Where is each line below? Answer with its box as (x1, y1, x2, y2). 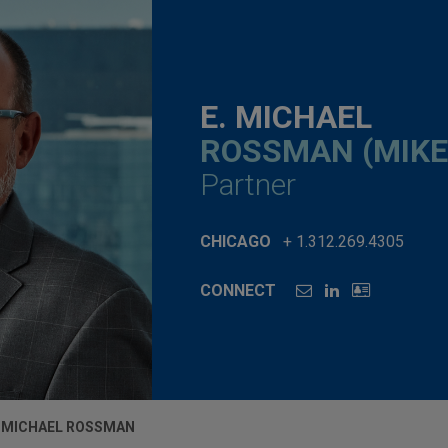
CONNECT (200, 280, 276, 300)
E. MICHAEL (200, 97, 372, 136)
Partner (200, 166, 296, 202)
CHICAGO (200, 231, 271, 251)
